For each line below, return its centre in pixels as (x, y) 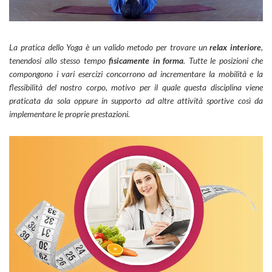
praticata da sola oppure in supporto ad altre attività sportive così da (136, 101)
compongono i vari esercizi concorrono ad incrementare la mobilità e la (136, 74)
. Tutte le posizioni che (223, 61)
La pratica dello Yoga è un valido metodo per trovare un (110, 47)
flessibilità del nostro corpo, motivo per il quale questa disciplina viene (136, 87)
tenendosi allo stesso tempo (59, 61)
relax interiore (235, 47)
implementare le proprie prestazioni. (70, 114)
